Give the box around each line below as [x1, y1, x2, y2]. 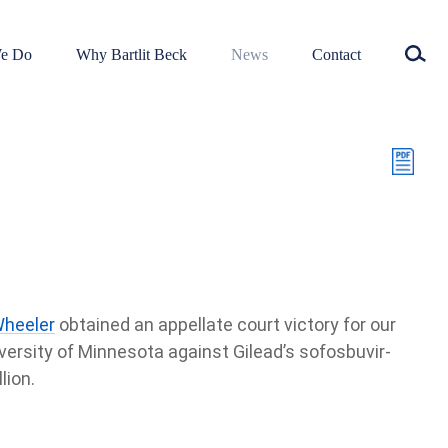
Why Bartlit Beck [76, 46, 187, 63]
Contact [312, 46, 361, 63]
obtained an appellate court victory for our [54, 314, 396, 335]
